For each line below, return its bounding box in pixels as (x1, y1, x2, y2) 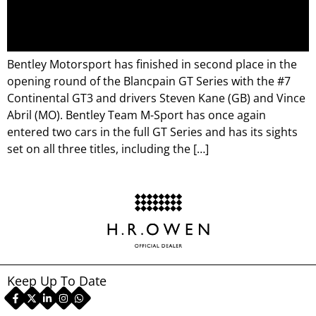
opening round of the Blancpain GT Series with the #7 (7, 73, 291, 89)
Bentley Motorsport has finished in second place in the (7, 56, 297, 72)
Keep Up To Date (7, 272, 107, 289)
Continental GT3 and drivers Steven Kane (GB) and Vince (7, 90, 305, 106)
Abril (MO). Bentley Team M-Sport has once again (7, 107, 266, 123)
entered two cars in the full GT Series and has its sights (7, 124, 298, 140)
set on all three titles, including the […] (7, 141, 209, 157)
